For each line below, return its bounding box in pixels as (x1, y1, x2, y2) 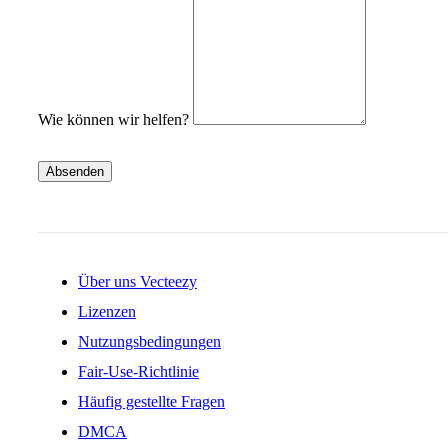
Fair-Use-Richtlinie (78, 363, 199, 381)
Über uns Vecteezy (78, 273, 197, 291)
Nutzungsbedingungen (78, 333, 221, 351)
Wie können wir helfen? (38, 111, 189, 129)
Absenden (46, 164, 104, 180)
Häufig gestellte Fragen (78, 393, 225, 411)
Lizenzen (78, 303, 136, 321)
